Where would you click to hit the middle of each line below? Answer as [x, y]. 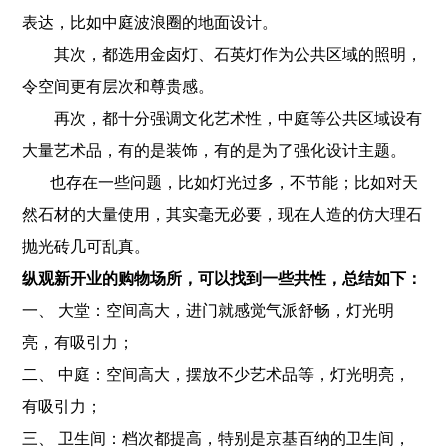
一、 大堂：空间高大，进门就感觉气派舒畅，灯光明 [208, 310]
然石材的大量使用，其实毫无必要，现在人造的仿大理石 [222, 214]
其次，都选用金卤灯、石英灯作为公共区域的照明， [222, 54]
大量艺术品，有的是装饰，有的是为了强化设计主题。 [214, 150]
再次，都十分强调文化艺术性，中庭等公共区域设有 [222, 118]
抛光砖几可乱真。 [86, 246]
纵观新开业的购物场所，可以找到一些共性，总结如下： [222, 278]
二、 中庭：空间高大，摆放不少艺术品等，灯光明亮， [216, 374]
